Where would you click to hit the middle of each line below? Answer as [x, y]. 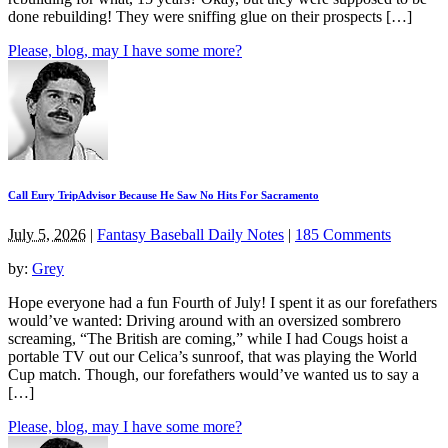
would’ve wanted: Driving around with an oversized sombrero [204, 320]
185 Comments [343, 234]
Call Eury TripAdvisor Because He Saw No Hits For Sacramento [163, 194]
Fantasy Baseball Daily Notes [190, 234]
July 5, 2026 [47, 234]
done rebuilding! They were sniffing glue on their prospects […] [210, 16]
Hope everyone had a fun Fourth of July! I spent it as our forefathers [222, 302]
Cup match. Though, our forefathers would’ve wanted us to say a [213, 374]
